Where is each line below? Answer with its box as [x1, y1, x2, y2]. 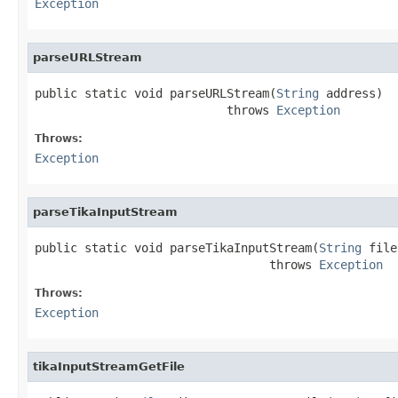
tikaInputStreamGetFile [33, 359, 185, 373]
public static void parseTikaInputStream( [35, 240, 319, 255]
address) [319, 85, 383, 100]
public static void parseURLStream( [35, 85, 276, 100]
